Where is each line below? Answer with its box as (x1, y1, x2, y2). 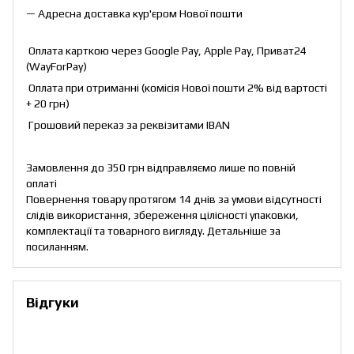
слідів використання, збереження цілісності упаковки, (26, 209, 299, 222)
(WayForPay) (26, 60, 87, 73)
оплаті (26, 177, 57, 190)
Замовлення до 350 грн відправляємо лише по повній (26, 161, 296, 175)
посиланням (26, 240, 86, 254)
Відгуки (26, 294, 79, 311)
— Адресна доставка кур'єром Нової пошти (26, 7, 243, 21)
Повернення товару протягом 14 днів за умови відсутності (26, 193, 322, 206)
